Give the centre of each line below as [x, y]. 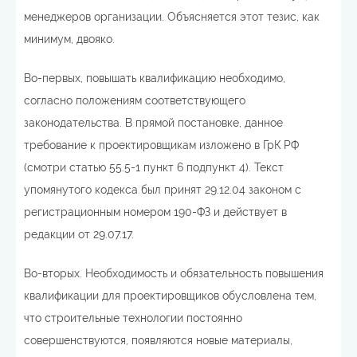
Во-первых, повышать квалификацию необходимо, [155, 78]
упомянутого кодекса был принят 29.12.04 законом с [163, 189]
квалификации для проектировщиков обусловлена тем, [170, 295]
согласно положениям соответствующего [135, 100]
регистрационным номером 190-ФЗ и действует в [155, 212]
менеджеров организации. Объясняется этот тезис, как [172, 16]
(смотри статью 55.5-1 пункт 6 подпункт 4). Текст [154, 167]
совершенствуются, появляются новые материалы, [158, 340]
